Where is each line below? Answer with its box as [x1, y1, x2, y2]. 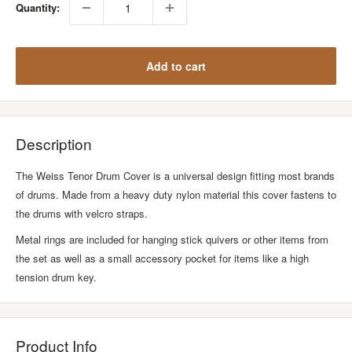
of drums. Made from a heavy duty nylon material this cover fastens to [16, 187, 336, 203]
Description [16, 133, 92, 154]
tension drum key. [16, 269, 97, 285]
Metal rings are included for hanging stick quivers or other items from [16, 232, 328, 247]
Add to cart [146, 58, 206, 74]
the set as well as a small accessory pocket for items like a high [16, 251, 309, 266]
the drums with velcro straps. [16, 206, 148, 222]
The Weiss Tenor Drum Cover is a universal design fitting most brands [16, 168, 335, 184]
